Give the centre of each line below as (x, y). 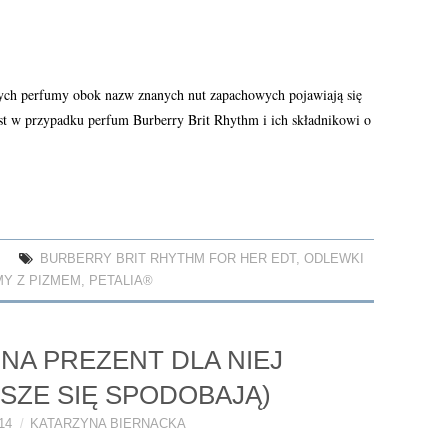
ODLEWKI (334, 259)
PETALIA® (121, 281)
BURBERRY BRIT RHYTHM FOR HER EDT (168, 259)
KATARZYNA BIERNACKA (107, 424)
